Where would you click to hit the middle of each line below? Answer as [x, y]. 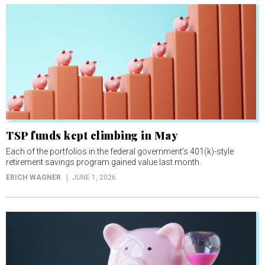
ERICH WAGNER [33, 177]
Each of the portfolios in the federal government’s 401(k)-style [120, 151]
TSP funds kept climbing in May [92, 135]
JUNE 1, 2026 [94, 177]
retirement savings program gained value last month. [104, 162]
